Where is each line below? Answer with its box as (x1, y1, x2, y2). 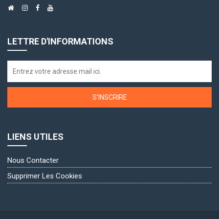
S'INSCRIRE (92, 93, 127, 101)
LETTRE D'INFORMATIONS (7, 36, 113, 46)
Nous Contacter (7, 156, 59, 165)
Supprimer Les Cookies (7, 172, 82, 180)
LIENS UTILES (7, 131, 64, 142)
